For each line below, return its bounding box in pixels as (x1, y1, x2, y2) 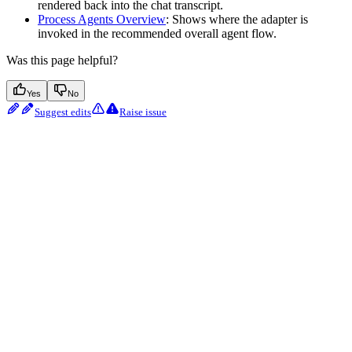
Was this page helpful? (6, 53, 118, 67)
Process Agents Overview (38, 12, 166, 26)
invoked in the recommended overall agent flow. (38, 26, 277, 40)
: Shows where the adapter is (166, 12, 308, 26)
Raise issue (119, 105, 167, 118)
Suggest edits (35, 105, 91, 118)
